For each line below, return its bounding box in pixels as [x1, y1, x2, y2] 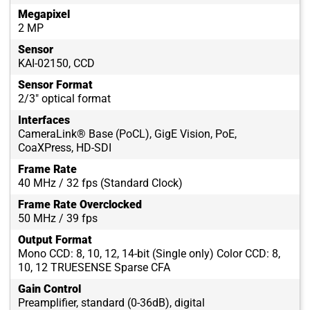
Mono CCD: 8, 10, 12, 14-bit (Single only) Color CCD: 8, [18, 247, 280, 261]
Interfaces [18, 113, 70, 127]
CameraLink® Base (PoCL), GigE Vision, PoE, [18, 127, 237, 141]
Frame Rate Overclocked [18, 198, 142, 212]
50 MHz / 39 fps [18, 212, 98, 226]
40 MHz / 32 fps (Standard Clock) [18, 176, 183, 190]
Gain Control [18, 282, 81, 296]
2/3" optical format [18, 92, 111, 106]
